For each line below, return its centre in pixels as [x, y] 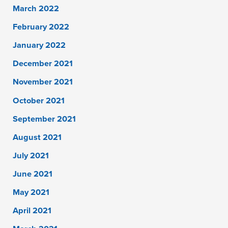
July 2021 [31, 155]
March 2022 [36, 9]
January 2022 [39, 46]
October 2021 [39, 101]
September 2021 [45, 119]
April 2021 [32, 211]
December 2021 [43, 64]
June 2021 [33, 174]
